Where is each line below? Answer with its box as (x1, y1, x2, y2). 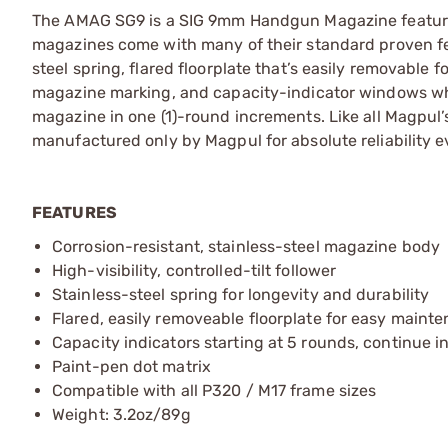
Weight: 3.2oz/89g (52, 404, 191, 424)
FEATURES (32, 202, 117, 222)
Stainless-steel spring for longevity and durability (52, 284, 430, 304)
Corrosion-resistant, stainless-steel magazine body (52, 236, 440, 256)
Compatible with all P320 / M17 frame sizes (52, 380, 377, 400)
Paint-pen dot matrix (52, 356, 211, 376)
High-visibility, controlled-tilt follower (52, 260, 337, 280)
